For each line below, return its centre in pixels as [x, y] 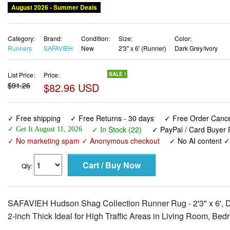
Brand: [53, 38]
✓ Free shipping [34, 118]
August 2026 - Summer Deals [54, 7]
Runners [20, 48]
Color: [183, 38]
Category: [21, 38]
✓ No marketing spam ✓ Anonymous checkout [84, 141]
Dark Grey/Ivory [196, 48]
